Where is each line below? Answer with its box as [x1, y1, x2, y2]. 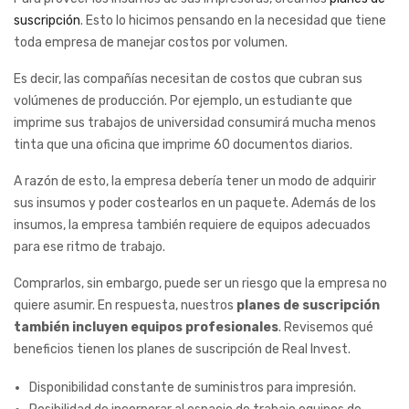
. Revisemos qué [278, 320, 373, 336]
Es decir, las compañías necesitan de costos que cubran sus [14, 71, 362, 88]
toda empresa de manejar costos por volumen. [14, 35, 290, 51]
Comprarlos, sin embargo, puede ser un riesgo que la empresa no [14, 276, 387, 292]
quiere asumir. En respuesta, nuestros [14, 298, 236, 314]
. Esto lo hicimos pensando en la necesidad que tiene [80, 13, 386, 29]
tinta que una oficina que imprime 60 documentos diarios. [14, 137, 355, 153]
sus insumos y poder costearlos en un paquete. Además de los [14, 195, 376, 212]
